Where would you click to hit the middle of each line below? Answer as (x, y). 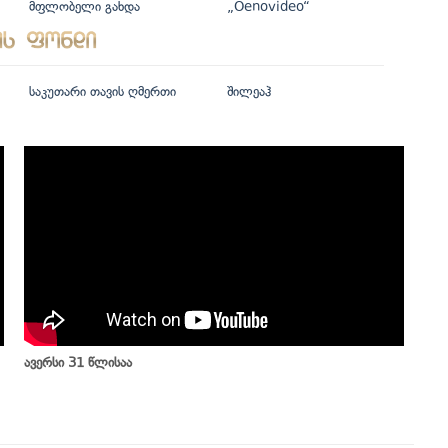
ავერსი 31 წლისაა (78, 362)
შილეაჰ (248, 91)
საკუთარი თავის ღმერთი (102, 91)
